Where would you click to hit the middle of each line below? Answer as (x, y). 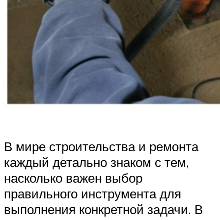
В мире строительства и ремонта (101, 147)
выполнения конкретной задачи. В (103, 209)
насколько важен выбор (73, 178)
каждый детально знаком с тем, (96, 162)
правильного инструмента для (93, 194)
